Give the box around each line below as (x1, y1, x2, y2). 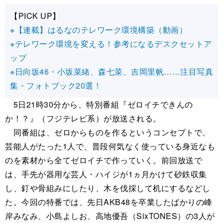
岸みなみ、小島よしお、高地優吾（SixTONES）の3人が (5, 210, 215, 222)
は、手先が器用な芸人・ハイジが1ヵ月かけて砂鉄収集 (5, 168, 207, 180)
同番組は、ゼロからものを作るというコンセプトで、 (5, 126, 211, 138)
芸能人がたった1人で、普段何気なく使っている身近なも (5, 140, 215, 152)
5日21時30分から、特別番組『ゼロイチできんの (5, 98, 193, 110)
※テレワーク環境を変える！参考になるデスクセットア (10, 37, 212, 49)
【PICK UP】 (10, 9, 61, 21)
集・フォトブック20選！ (10, 79, 102, 91)
